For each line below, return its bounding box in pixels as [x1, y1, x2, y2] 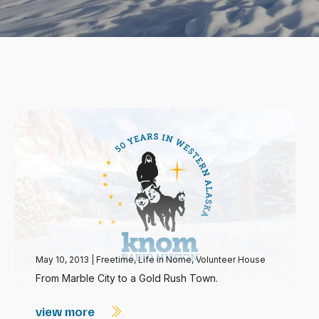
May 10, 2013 [36, 254, 91, 265]
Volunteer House [196, 254, 266, 265]
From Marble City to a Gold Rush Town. [36, 272, 218, 284]
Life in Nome [138, 254, 192, 265]
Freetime [96, 254, 134, 265]
